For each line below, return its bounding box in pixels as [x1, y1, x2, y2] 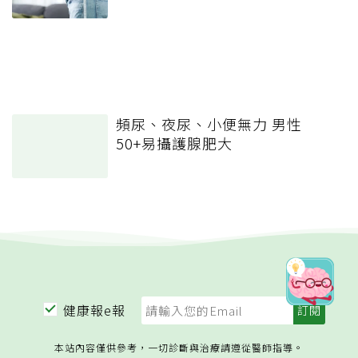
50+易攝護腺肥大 [116, 133, 233, 154]
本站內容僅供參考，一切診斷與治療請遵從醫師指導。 [54, 340, 304, 355]
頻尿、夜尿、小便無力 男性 [116, 113, 302, 135]
